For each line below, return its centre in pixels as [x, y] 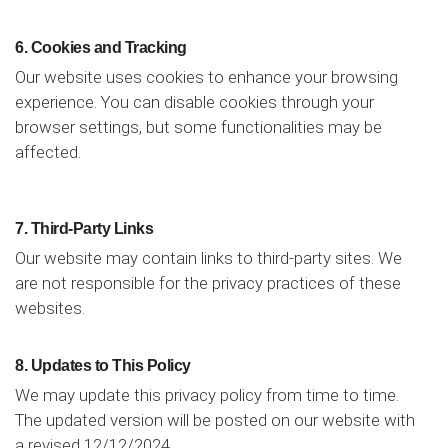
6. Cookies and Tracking [101, 47]
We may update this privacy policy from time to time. [207, 395]
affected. [48, 152]
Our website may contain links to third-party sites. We [208, 258]
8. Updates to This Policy [103, 365]
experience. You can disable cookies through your [194, 102]
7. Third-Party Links [84, 228]
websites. [50, 308]
